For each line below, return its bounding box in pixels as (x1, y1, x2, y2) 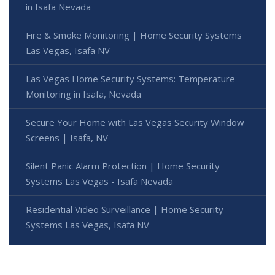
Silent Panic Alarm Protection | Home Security (26, 160, 220, 172)
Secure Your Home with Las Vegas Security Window (26, 116, 244, 129)
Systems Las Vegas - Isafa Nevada (26, 175, 173, 188)
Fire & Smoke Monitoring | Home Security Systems (26, 29, 242, 42)
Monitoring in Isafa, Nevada (26, 88, 141, 101)
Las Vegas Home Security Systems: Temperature (26, 72, 235, 85)
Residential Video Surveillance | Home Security (26, 203, 223, 216)
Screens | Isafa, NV (26, 131, 108, 144)
